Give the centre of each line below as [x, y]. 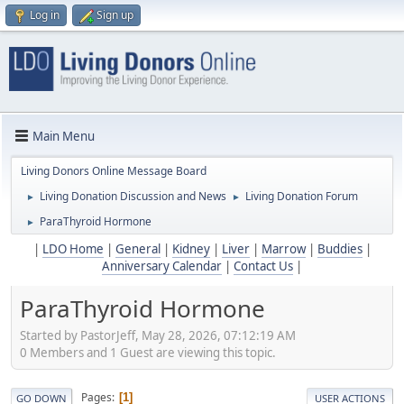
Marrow [283, 249]
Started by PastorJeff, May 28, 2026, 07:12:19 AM [158, 335]
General [138, 249]
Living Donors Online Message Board [114, 171]
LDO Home [73, 249]
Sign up [115, 15]
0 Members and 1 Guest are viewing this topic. [148, 352]
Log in [45, 15]
